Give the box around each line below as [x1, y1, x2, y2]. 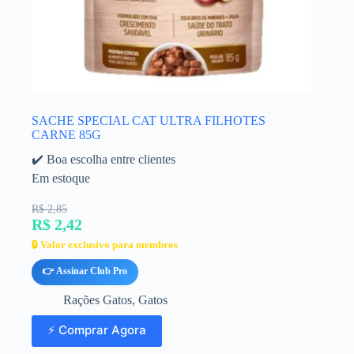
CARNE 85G [32, 128, 101, 142]
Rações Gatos [63, 293, 132, 307]
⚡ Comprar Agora [47, 322, 146, 337]
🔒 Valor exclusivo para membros [32, 239, 178, 251]
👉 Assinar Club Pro [43, 265, 127, 277]
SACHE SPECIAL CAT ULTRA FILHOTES [32, 114, 265, 128]
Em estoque [32, 171, 90, 186]
